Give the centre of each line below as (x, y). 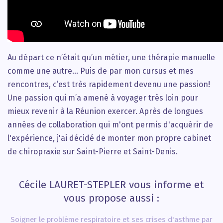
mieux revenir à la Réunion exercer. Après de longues (105, 111)
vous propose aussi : (111, 198)
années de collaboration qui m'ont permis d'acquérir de (110, 125)
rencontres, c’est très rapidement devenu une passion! (109, 84)
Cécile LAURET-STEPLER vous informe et (111, 185)
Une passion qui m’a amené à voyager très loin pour (103, 98)
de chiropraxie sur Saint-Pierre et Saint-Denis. (93, 152)
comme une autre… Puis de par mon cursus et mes (101, 71)
